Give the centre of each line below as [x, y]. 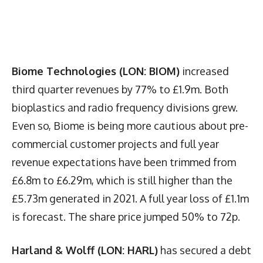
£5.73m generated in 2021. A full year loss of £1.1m [130, 198]
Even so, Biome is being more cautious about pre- [130, 125]
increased [204, 71]
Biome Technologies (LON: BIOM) [96, 71]
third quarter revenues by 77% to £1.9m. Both [120, 89]
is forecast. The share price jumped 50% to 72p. [126, 216]
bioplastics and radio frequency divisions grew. [125, 107]
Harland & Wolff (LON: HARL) [85, 250]
